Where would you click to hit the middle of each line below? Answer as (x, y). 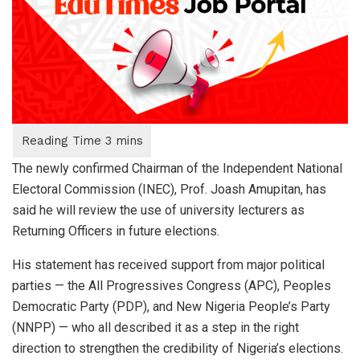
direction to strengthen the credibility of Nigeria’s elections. (178, 348)
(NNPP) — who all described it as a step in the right (155, 327)
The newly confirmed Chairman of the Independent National (177, 168)
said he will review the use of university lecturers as (158, 210)
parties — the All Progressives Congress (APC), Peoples (172, 285)
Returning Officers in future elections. (116, 231)
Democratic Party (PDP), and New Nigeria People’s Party (171, 306)
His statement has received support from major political (168, 264)
